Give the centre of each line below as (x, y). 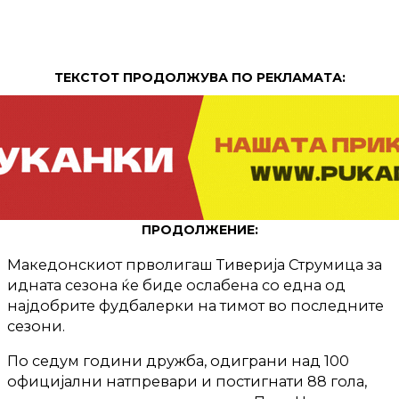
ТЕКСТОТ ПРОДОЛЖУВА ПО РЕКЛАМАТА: (199, 77)
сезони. (36, 326)
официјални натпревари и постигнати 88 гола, (187, 382)
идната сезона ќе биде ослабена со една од (176, 285)
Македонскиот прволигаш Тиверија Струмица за (195, 264)
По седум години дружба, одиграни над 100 (178, 361)
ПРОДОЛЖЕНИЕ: (199, 229)
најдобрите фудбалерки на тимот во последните (195, 305)
